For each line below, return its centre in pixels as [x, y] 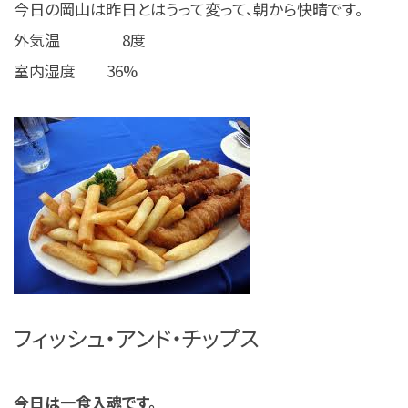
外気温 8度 [80, 39]
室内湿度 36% [76, 70]
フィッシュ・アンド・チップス [137, 337]
